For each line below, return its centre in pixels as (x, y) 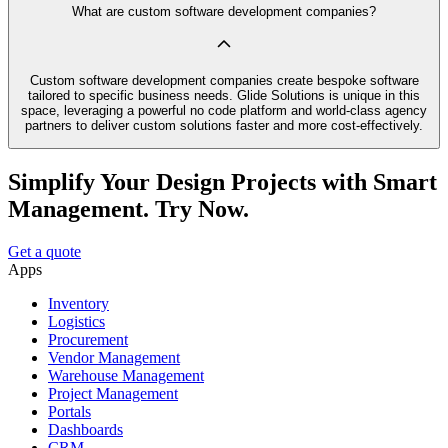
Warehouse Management (126, 376)
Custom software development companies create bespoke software (224, 80)
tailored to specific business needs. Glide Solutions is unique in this (224, 95)
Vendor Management (114, 358)
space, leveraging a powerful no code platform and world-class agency (224, 110)
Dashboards (85, 430)
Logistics (76, 322)
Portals (69, 412)
